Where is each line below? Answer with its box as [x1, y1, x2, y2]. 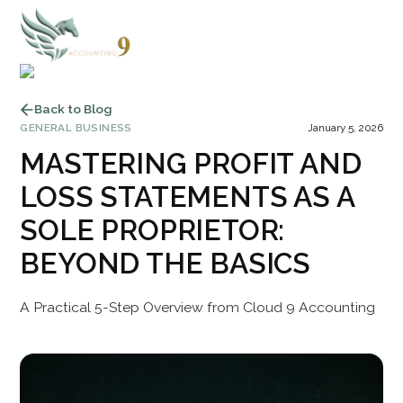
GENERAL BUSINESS [20, 121, 132, 134]
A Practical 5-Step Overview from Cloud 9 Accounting [20, 299, 376, 317]
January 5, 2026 [307, 121, 383, 134]
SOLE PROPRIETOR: [20, 212, 285, 246]
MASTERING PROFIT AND [20, 146, 362, 180]
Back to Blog [34, 102, 112, 117]
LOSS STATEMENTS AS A [20, 179, 354, 213]
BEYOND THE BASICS [20, 246, 310, 280]
